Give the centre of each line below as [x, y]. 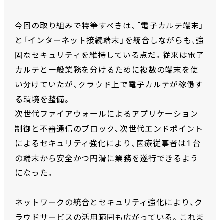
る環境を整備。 [43, 100]
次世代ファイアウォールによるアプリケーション [107, 114]
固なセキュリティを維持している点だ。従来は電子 [110, 55]
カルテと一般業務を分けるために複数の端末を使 [107, 70]
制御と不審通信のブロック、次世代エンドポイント [109, 129]
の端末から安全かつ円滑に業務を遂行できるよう [107, 159]
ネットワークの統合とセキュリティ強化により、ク [109, 203]
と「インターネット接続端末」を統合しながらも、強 [110, 41]
